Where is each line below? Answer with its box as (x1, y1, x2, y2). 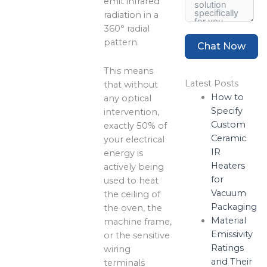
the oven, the (104, 203, 163, 214)
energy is (104, 148, 144, 159)
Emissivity (210, 228, 253, 240)
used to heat (104, 175, 159, 187)
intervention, (104, 107, 160, 118)
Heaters (210, 160, 245, 171)
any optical (104, 93, 152, 104)
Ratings (210, 242, 244, 253)
